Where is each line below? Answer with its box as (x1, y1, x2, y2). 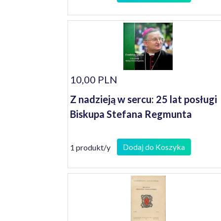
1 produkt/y (70, 142, 110, 152)
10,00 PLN (70, 74, 117, 85)
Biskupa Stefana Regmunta (70, 108, 192, 120)
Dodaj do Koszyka (123, 142, 185, 151)
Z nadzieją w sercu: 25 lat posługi (70, 93, 217, 105)
